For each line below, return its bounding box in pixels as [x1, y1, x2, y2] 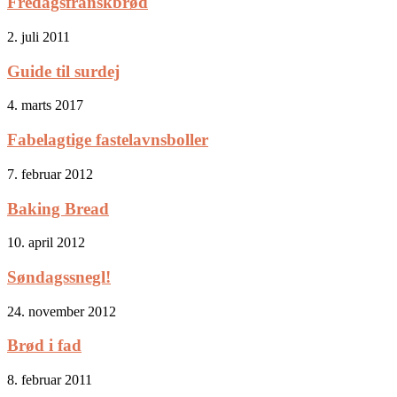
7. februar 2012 [7, 166, 93, 182]
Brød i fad [7, 336, 82, 355]
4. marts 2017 [7, 97, 83, 113]
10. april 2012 [7, 235, 85, 251]
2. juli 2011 [7, 28, 70, 44]
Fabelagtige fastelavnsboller [7, 130, 208, 150]
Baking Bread [7, 198, 109, 218]
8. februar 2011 [7, 372, 92, 388]
